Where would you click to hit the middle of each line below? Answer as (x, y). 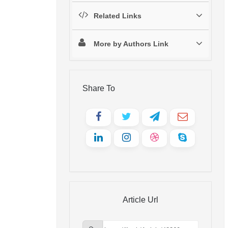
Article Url (140, 199)
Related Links (118, 16)
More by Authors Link (131, 44)
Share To (99, 88)
